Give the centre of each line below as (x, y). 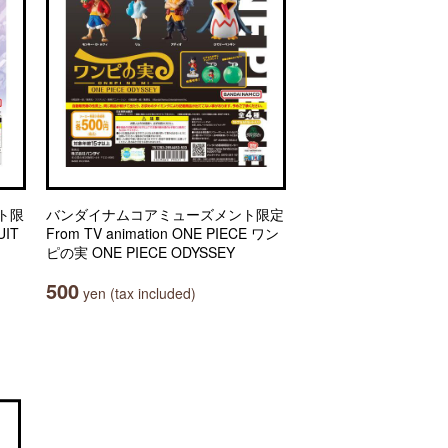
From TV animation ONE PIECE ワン (162, 233)
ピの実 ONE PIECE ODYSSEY (140, 252)
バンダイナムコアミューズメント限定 (165, 214)
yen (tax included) (137, 293)
